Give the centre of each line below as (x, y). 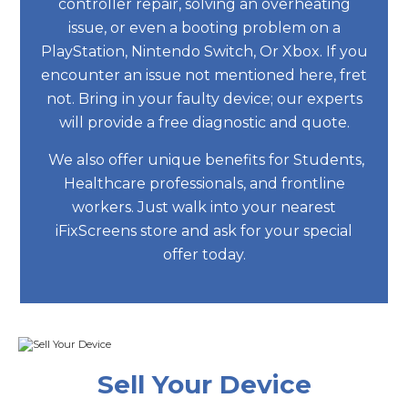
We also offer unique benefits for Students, (204, 159)
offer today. (204, 254)
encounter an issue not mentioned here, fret (204, 75)
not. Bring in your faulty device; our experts (204, 98)
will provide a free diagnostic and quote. (204, 122)
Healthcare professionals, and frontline (204, 183)
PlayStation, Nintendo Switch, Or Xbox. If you (204, 51)
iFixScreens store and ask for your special (204, 230)
